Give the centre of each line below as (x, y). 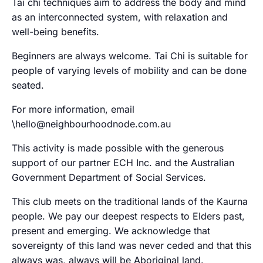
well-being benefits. (55, 32)
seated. (28, 85)
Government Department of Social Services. (109, 177)
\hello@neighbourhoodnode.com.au (91, 124)
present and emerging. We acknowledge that (111, 231)
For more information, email (73, 109)
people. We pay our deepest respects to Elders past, (128, 216)
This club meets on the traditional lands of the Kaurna (130, 201)
